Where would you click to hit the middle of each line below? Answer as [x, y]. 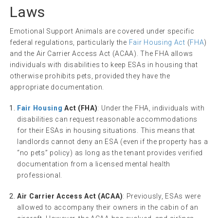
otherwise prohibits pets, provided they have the [90, 76]
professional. [40, 175]
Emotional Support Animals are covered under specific [102, 31]
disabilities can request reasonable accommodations [108, 119]
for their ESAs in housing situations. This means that [106, 130]
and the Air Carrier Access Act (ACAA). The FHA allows [102, 53]
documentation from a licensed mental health [94, 164]
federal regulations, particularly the [69, 42]
